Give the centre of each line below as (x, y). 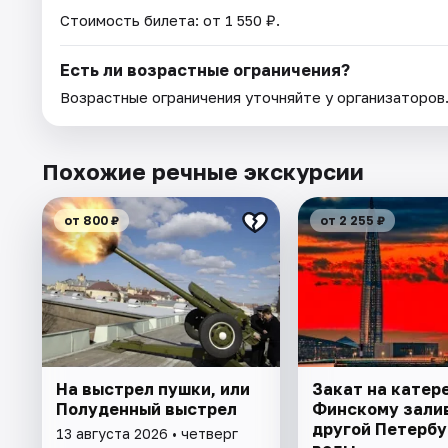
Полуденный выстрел (146, 408)
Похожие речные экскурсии (203, 171)
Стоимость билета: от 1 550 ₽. (170, 19)
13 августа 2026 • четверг (147, 433)
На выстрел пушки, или (153, 388)
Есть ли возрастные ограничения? (205, 69)
